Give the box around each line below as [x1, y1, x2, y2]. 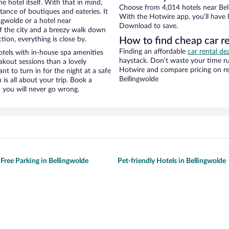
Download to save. [119, 22, 178, 30]
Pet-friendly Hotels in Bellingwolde [118, 157, 226, 165]
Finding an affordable [119, 48, 188, 56]
